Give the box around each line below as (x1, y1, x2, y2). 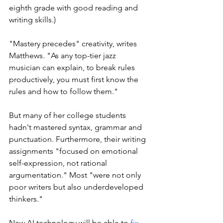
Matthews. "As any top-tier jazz (9, 51, 118, 61)
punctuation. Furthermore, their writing (9, 134, 148, 144)
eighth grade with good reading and (9, 3, 140, 13)
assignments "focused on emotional (9, 146, 140, 156)
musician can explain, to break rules (9, 63, 137, 73)
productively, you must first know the (9, 75, 140, 85)
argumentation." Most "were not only (9, 170, 143, 180)
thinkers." (9, 194, 43, 204)
